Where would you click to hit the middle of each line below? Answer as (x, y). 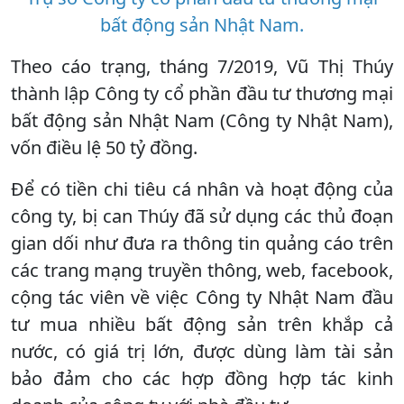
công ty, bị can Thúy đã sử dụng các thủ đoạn (202, 216)
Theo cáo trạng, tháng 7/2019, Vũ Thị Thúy (202, 66)
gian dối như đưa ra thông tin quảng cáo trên (202, 243)
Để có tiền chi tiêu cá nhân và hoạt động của (202, 188)
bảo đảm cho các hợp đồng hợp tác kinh (202, 378)
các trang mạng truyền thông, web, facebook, (202, 270)
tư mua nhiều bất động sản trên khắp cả (202, 324)
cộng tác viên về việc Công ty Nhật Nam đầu (202, 297)
